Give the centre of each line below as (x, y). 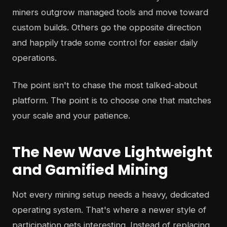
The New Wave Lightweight (112, 153)
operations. (34, 58)
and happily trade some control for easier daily (105, 43)
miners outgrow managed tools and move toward (110, 12)
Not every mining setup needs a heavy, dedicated (111, 195)
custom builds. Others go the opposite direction (107, 28)
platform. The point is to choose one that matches (112, 101)
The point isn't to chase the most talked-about (105, 85)
